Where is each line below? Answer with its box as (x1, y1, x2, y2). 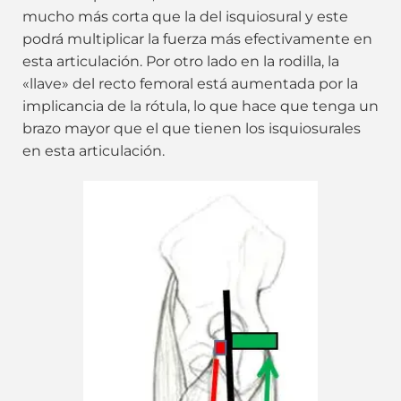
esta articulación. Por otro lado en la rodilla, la (22, 52, 339, 70)
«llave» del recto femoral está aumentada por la (22, 74, 358, 92)
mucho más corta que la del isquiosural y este (22, 7, 348, 25)
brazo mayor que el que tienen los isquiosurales (22, 119, 361, 137)
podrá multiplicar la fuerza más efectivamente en (22, 30, 372, 47)
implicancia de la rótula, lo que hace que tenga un (22, 97, 379, 115)
